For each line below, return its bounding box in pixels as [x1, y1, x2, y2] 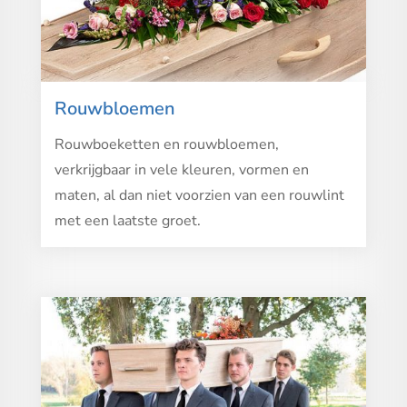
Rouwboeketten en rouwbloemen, [54, 134, 279, 154]
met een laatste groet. [54, 210, 201, 231]
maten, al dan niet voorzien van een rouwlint [54, 184, 344, 205]
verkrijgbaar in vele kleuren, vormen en [54, 159, 309, 180]
